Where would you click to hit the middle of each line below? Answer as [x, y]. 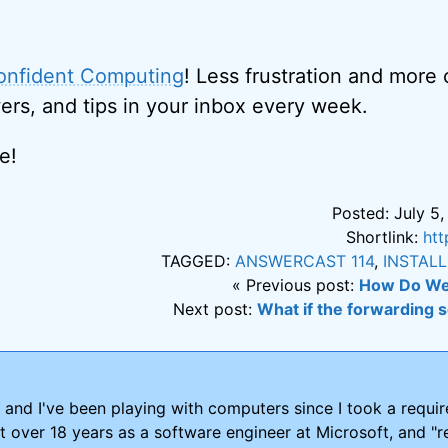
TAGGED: [198, 260]
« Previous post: [296, 284]
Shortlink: [385, 236]
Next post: [215, 308]
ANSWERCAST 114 [305, 260]
